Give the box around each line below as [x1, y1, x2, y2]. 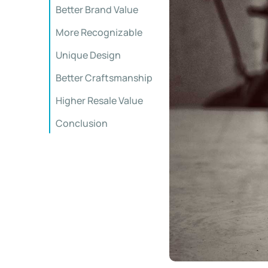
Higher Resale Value [56, 94, 143, 107]
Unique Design [56, 48, 121, 62]
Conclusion [56, 117, 108, 130]
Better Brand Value [56, 3, 138, 16]
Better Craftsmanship [56, 71, 153, 84]
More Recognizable [56, 26, 142, 39]
